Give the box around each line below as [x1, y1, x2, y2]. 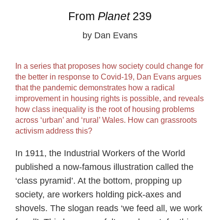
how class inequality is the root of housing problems [15, 105, 194, 113]
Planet [98, 9, 130, 23]
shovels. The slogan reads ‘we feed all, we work [15, 203, 202, 213]
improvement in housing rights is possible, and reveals [15, 94, 204, 103]
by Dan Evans [82, 30, 137, 40]
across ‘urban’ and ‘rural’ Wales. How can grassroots [15, 115, 197, 124]
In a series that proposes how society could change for [15, 61, 203, 70]
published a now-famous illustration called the [15, 162, 193, 172]
